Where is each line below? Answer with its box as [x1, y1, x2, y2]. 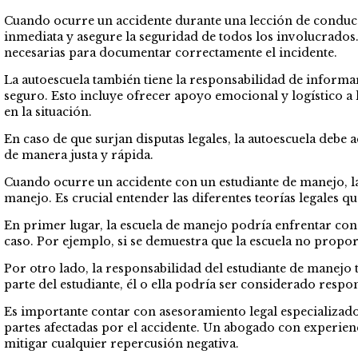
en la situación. [4, 104, 92, 119]
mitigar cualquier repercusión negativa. [4, 336, 239, 351]
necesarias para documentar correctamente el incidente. [4, 45, 337, 60]
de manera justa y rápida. [4, 147, 153, 162]
